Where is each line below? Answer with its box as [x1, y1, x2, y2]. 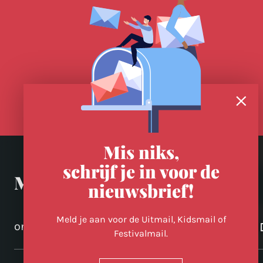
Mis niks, [103, 140, 179, 164]
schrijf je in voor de [62, 160, 220, 183]
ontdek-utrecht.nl [14, 219, 108, 233]
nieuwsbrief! [88, 179, 194, 203]
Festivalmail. [114, 228, 168, 239]
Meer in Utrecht [14, 170, 143, 194]
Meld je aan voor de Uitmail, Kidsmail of [56, 214, 226, 225]
